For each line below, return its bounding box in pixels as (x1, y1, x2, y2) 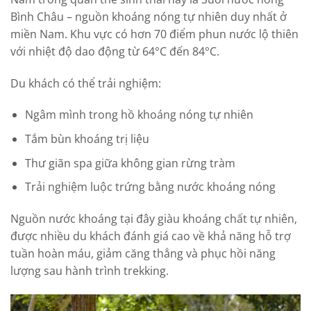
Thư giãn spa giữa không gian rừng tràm (24, 155, 235, 171)
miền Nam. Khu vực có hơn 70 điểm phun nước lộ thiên (10, 26, 299, 42)
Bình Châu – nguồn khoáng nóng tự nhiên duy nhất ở (10, 8, 287, 24)
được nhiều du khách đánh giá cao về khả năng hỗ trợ (10, 228, 291, 244)
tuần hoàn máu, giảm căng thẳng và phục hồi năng (10, 245, 276, 261)
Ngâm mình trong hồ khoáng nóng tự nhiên (24, 107, 253, 123)
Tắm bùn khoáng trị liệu (24, 131, 149, 146)
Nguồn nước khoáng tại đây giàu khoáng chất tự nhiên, (10, 210, 297, 226)
